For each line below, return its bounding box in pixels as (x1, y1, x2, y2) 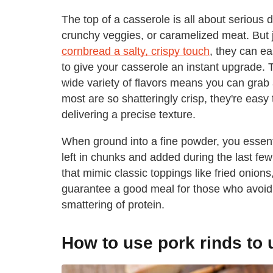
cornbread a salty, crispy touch (62, 44, 210, 57)
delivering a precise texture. (62, 108, 196, 121)
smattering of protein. (62, 198, 165, 211)
